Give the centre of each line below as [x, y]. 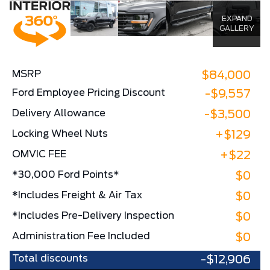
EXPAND [237, 19]
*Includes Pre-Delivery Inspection [93, 215]
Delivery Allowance [59, 113]
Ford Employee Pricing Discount [89, 93]
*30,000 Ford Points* [66, 174]
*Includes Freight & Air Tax [77, 195]
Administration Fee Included [81, 236]
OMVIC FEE [39, 154]
